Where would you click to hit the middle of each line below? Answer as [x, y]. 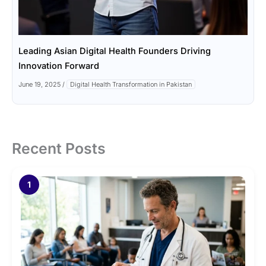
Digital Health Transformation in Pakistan [131, 84]
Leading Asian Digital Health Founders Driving [115, 51]
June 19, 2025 [40, 84]
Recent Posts [59, 148]
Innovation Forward [59, 66]
